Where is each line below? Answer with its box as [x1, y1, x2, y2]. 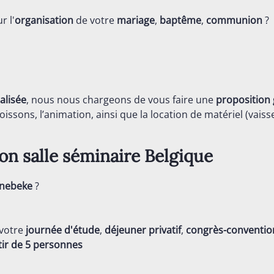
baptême [160, 13, 201, 27]
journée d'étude [26, 223, 100, 237]
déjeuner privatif [105, 223, 181, 237]
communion [206, 13, 262, 27]
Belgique [144, 145, 213, 167]
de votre [73, 13, 117, 27]
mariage [117, 13, 155, 27]
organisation [15, 13, 73, 27]
